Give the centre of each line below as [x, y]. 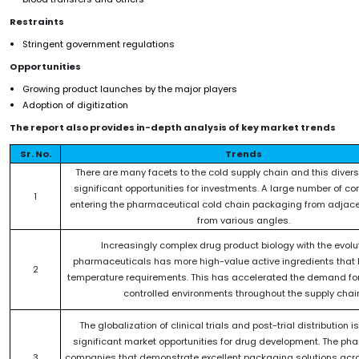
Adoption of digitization [75, 105]
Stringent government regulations [99, 44]
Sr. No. [35, 154]
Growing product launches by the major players [130, 89]
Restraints [37, 22]
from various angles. [243, 221]
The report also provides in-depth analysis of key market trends [173, 128]
